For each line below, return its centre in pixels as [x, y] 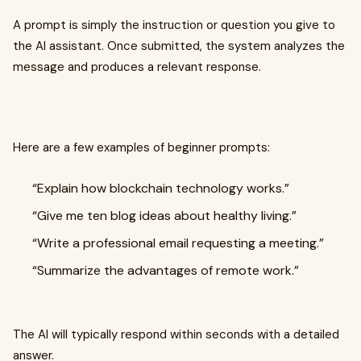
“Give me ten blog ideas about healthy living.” [164, 216]
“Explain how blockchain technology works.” [161, 188]
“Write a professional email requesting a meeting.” [178, 243]
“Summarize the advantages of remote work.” [166, 270]
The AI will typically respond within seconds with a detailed [176, 334]
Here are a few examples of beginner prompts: [141, 147]
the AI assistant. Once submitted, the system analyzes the [179, 46]
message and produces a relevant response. [137, 67]
